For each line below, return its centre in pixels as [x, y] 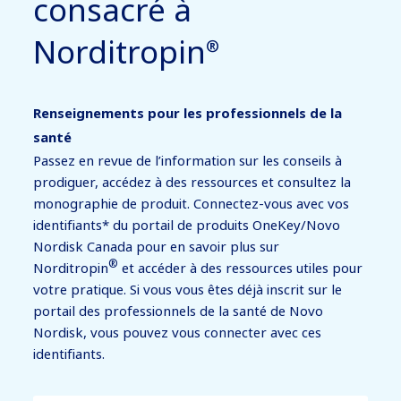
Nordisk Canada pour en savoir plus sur [157, 246]
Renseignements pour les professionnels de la [188, 112]
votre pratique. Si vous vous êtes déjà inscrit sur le [188, 289]
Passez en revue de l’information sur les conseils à [188, 160]
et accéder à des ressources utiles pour [241, 267]
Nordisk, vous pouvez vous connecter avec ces [178, 332]
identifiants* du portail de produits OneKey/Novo [187, 224]
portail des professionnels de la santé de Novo [179, 310]
